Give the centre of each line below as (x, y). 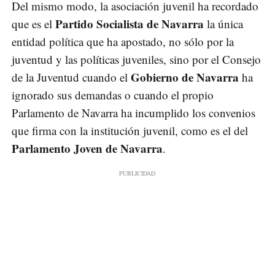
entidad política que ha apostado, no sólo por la (123, 42)
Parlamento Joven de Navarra (87, 149)
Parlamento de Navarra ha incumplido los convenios (134, 113)
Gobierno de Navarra (185, 77)
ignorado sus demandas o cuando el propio (113, 95)
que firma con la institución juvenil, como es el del (130, 131)
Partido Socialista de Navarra (130, 24)
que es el (33, 24)
